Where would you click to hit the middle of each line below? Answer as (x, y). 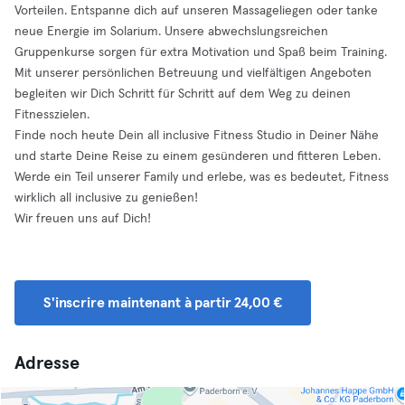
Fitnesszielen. (52, 115)
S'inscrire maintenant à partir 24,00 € (163, 303)
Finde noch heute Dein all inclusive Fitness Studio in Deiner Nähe (197, 136)
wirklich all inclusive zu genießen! (106, 198)
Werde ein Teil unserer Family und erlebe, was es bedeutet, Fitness (202, 177)
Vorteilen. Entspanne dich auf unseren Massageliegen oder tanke (196, 11)
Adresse (47, 363)
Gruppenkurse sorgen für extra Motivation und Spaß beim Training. (201, 52)
